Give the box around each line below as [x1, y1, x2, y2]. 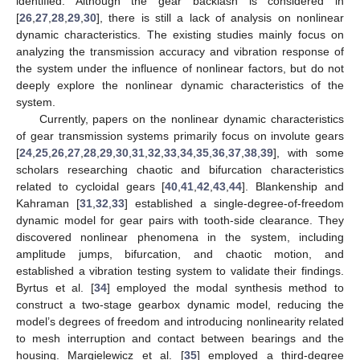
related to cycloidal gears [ [16, 179, 166, 193]
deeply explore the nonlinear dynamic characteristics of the [16, 78, 344, 92]
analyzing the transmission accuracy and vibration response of [16, 44, 344, 58]
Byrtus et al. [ [16, 280, 94, 294]
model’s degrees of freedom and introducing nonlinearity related [16, 314, 344, 328]
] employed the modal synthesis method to [106, 280, 345, 294]
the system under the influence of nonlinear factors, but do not [16, 61, 344, 75]
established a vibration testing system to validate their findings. [16, 264, 344, 277]
